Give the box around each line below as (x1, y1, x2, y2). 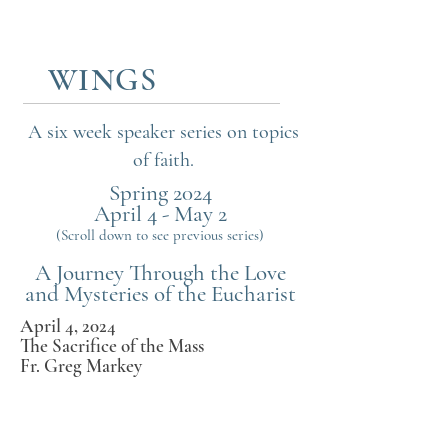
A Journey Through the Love (34, 259, 286, 287)
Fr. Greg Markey (20, 354, 142, 377)
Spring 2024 (108, 179, 212, 207)
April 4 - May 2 (93, 200, 227, 228)
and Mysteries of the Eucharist (24, 280, 296, 308)
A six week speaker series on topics (27, 120, 299, 144)
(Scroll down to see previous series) (56, 226, 264, 244)
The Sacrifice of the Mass (20, 334, 204, 357)
